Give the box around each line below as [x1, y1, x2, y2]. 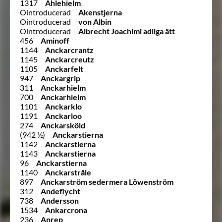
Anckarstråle [45, 167, 91, 177]
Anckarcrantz [45, 45, 94, 55]
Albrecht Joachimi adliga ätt [78, 26, 175, 36]
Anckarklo [45, 101, 82, 111]
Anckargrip [41, 73, 80, 83]
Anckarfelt [45, 63, 83, 73]
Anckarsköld [41, 120, 85, 130]
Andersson [41, 195, 79, 205]
